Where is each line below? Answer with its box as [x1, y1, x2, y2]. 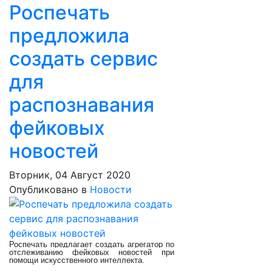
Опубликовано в [9, 183, 87, 195]
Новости [90, 183, 132, 195]
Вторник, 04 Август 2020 [9, 169, 131, 181]
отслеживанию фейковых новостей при [9, 248, 174, 257]
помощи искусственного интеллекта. [9, 256, 144, 265]
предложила [9, 24, 129, 47]
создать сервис [9, 47, 158, 70]
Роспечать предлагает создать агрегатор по [9, 240, 174, 249]
